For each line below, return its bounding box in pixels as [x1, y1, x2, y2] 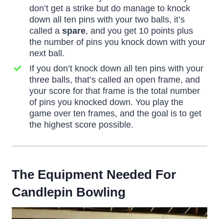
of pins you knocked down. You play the [29, 97, 183, 107]
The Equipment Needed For [12, 167, 176, 182]
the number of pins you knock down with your [29, 37, 205, 47]
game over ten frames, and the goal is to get [29, 108, 201, 118]
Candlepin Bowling [12, 184, 126, 199]
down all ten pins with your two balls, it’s [29, 14, 185, 24]
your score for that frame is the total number [29, 86, 200, 96]
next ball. [29, 48, 65, 58]
